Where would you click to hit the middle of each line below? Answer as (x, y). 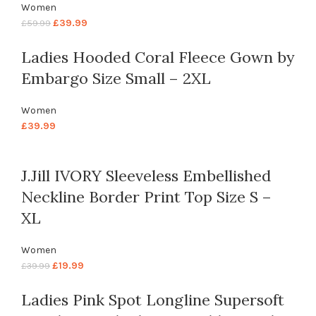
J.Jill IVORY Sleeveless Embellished (146, 176)
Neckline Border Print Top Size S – (146, 197)
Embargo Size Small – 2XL (116, 79)
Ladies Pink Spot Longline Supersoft (153, 300)
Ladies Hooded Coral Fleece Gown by (158, 57)
